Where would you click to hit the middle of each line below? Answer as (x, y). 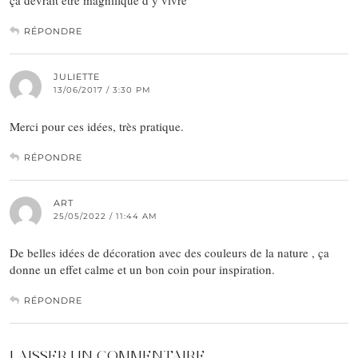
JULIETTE (77, 77)
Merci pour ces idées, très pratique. (97, 127)
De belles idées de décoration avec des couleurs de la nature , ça (169, 253)
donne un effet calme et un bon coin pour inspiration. (142, 270)
